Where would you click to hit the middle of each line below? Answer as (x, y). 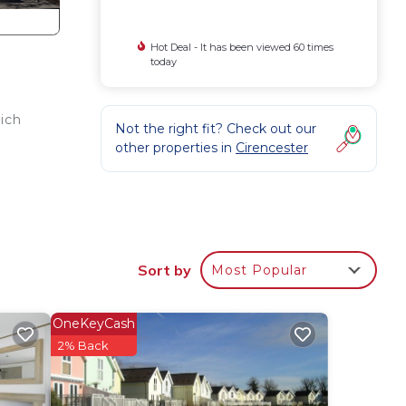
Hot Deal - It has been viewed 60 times (242, 47)
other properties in (175, 148)
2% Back (83, 346)
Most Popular (259, 271)
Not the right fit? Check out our (216, 129)
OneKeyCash (93, 324)
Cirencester (272, 148)
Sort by (164, 271)
